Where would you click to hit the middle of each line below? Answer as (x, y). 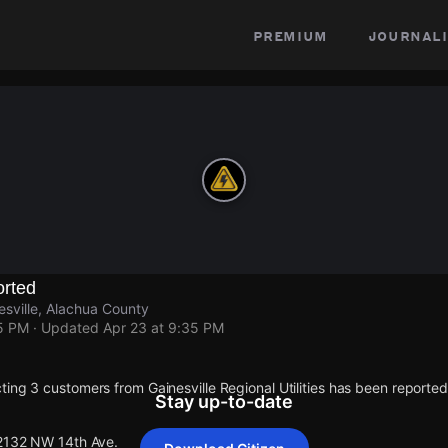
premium (290, 35)
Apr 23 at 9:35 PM (163, 327)
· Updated (66, 327)
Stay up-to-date (224, 401)
